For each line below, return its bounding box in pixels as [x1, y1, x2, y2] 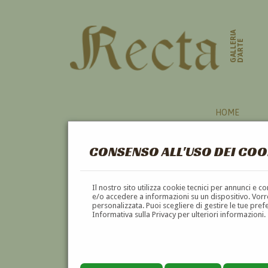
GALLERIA [229, 29, 238, 63]
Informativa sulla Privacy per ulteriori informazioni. [92, 209, 266, 219]
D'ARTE [236, 38, 245, 63]
